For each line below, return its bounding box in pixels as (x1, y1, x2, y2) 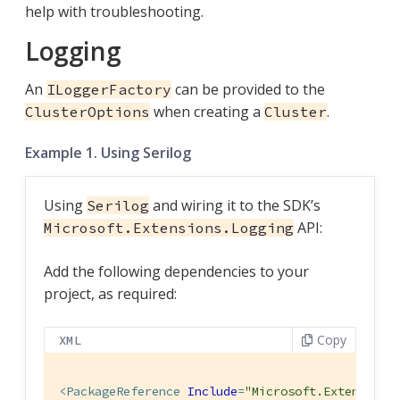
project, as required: (44, 283, 177, 304)
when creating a (150, 101, 264, 121)
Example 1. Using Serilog (25, 142, 191, 162)
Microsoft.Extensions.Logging (44, 218, 294, 237)
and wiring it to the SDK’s (149, 195, 321, 215)
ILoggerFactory (46, 79, 171, 98)
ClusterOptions (25, 102, 150, 121)
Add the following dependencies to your (44, 261, 309, 281)
